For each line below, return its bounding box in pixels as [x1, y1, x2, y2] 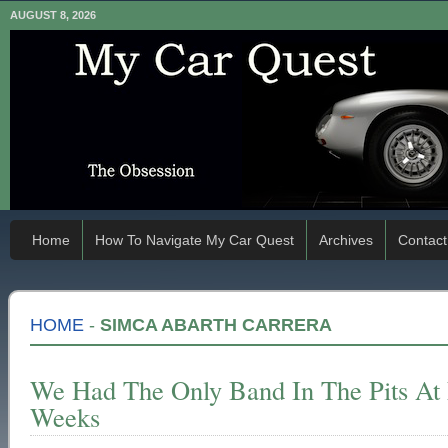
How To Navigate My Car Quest [95, 232, 294, 248]
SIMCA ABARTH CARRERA [100, 315, 332, 335]
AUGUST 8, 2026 [10, 9, 96, 21]
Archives [319, 232, 373, 248]
